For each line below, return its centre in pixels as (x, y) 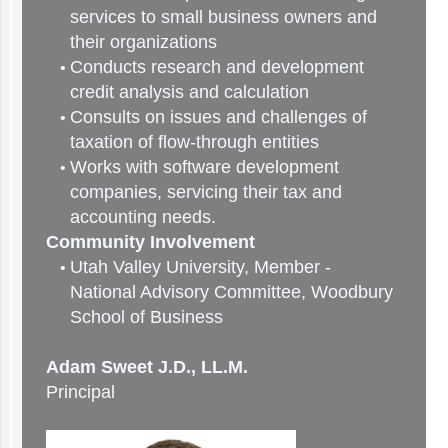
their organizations (144, 42)
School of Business (147, 317)
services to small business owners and (224, 17)
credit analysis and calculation (190, 92)
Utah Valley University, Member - (201, 267)
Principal (81, 392)
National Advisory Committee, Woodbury (232, 292)
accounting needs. (143, 217)
